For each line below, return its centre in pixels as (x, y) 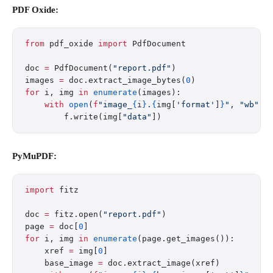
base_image (62, 263)
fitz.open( (76, 214)
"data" (137, 117)
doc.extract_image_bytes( (125, 80)
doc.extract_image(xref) (161, 263)
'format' (196, 105)
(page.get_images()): (186, 239)
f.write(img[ (74, 117)
